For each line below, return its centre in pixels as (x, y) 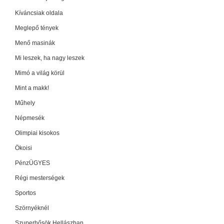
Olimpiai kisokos (37, 133)
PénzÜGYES (32, 163)
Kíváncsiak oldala (39, 13)
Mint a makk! (32, 88)
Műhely (25, 103)
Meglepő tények (37, 28)
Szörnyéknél (32, 208)
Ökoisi (23, 148)
